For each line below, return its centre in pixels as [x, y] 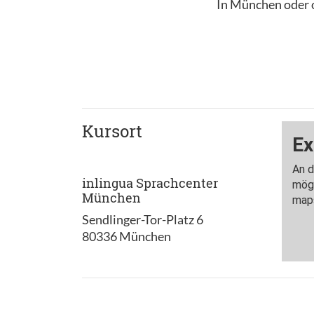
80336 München [127, 236]
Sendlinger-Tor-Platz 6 [143, 219]
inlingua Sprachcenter [150, 183]
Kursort [112, 131]
